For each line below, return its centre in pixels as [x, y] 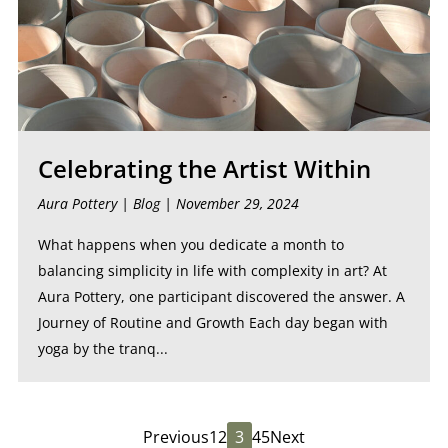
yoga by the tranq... [102, 348]
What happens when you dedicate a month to [190, 244]
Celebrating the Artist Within [204, 168]
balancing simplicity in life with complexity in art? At [212, 270]
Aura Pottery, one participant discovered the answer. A [221, 296]
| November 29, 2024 [229, 203]
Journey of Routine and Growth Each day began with [212, 322]
